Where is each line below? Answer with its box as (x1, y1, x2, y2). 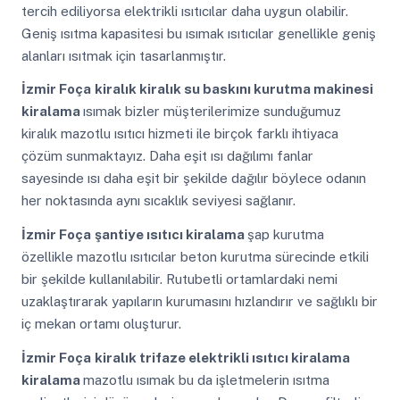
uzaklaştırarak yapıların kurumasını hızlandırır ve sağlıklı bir (21, 293, 378, 309)
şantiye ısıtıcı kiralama (94, 226, 247, 242)
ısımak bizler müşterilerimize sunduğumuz (82, 104, 341, 120)
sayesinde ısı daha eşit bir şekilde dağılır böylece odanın (21, 171, 366, 187)
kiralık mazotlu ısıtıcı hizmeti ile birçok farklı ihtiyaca (21, 126, 338, 142)
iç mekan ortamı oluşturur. (21, 315, 181, 331)
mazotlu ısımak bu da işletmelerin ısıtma (82, 371, 329, 387)
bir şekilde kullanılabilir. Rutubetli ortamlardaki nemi (21, 271, 337, 287)
